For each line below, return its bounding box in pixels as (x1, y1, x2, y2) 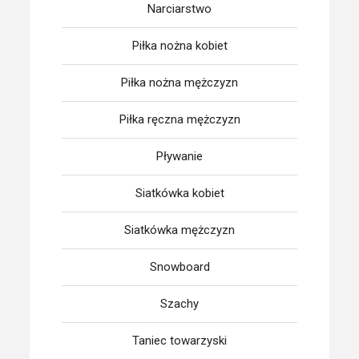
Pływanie (156, 149, 203, 163)
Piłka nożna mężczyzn (121, 75, 238, 90)
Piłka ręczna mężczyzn (119, 112, 240, 127)
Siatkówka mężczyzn (124, 223, 235, 237)
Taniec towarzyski (132, 333, 227, 348)
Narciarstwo (147, 2, 212, 16)
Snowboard (149, 260, 210, 274)
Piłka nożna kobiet (131, 38, 228, 53)
